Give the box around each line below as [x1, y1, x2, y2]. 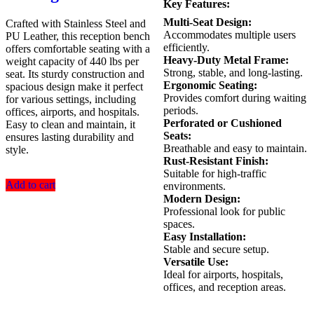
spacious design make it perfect [6, 81, 143, 93]
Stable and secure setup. [163, 243, 269, 256]
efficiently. [163, 41, 210, 54]
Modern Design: [163, 193, 240, 205]
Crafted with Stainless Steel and [6, 18, 146, 30]
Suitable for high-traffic [163, 168, 266, 180]
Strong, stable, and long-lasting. [163, 67, 303, 79]
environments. [163, 180, 226, 193]
